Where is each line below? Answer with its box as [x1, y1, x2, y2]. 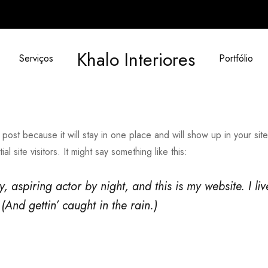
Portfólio [218, 51, 253, 65]
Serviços [19, 51, 53, 65]
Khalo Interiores [77, 47, 195, 72]
